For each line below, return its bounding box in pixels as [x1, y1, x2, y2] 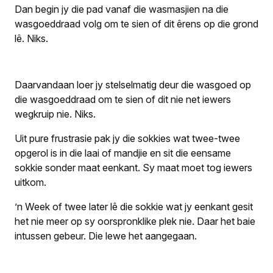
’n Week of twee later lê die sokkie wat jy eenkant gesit [15, 200, 253, 213]
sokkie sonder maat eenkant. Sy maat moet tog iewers [15, 161, 252, 174]
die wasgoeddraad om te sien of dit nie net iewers [15, 93, 231, 105]
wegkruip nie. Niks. [15, 108, 96, 120]
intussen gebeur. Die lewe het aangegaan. [15, 230, 197, 242]
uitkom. [15, 176, 46, 188]
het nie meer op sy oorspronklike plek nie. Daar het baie [15, 215, 255, 227]
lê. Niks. [15, 32, 48, 44]
